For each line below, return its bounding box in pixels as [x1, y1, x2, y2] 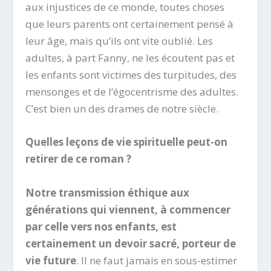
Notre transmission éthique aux [25, 185, 190, 200]
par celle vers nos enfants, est [25, 219, 177, 233]
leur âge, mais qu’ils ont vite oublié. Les [25, 34, 214, 48]
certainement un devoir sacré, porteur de [25, 236, 237, 250]
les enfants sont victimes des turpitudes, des [25, 68, 237, 82]
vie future [25, 253, 77, 267]
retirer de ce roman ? [25, 152, 132, 166]
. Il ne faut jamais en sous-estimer [76, 253, 238, 267]
